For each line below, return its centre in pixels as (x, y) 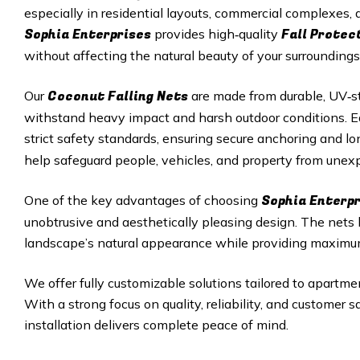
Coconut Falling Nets (118, 96)
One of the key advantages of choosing (143, 200)
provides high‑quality (216, 34)
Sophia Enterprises (88, 35)
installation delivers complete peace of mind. (156, 325)
